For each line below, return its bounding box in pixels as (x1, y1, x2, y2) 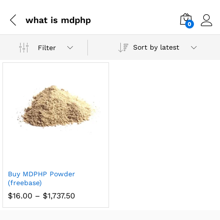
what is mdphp (26, 14, 91, 25)
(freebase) (8, 178, 42, 187)
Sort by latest (133, 43, 179, 51)
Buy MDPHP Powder (8, 169, 75, 178)
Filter (38, 43, 56, 52)
